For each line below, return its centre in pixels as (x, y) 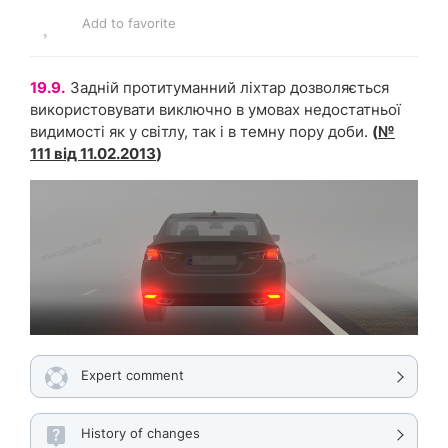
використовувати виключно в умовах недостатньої (215, 110)
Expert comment (132, 375)
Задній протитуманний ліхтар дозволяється (229, 88)
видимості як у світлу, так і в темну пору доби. (199, 132)
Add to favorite (129, 23)
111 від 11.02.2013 (93, 154)
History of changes (140, 433)
